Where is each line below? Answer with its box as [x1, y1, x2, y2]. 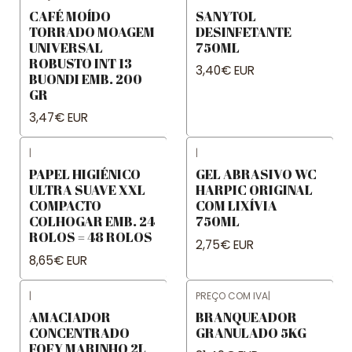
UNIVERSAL [29, 38, 103, 57]
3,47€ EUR [29, 109, 88, 126]
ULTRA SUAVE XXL [29, 181, 145, 200]
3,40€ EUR [196, 62, 255, 79]
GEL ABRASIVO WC [196, 165, 317, 184]
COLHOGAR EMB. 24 [29, 212, 155, 231]
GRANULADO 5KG [196, 323, 306, 342]
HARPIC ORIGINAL [196, 181, 313, 200]
